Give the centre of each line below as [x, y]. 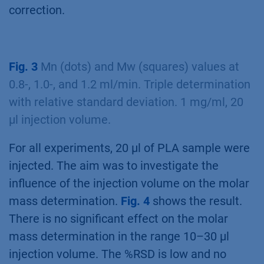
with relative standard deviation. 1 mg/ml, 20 [126, 102]
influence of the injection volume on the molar [129, 183]
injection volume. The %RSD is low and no [118, 254]
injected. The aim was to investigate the [114, 165]
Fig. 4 [135, 201]
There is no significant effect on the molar [118, 218]
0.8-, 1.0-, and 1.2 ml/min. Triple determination [130, 84]
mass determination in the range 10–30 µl [119, 236]
